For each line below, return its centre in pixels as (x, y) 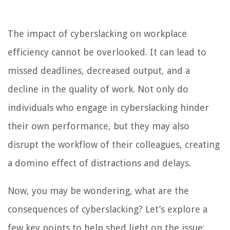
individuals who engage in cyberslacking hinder (108, 107)
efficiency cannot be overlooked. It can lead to (107, 52)
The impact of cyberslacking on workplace (97, 33)
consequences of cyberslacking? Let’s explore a (108, 209)
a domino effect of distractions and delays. (99, 163)
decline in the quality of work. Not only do (98, 89)
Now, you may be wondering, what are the (98, 190)
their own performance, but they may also (99, 126)
